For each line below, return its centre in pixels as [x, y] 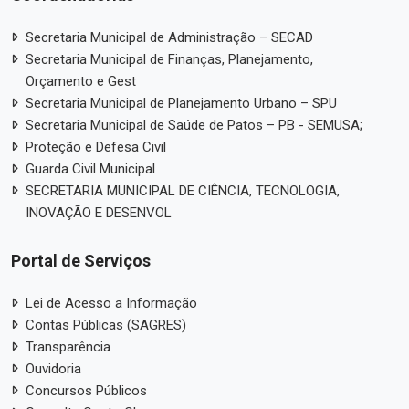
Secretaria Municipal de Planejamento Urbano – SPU [181, 103]
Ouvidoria [53, 369]
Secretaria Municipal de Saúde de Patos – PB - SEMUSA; [194, 125]
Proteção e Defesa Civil [96, 147]
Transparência [68, 347]
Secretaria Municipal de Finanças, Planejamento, [169, 59]
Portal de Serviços [81, 261]
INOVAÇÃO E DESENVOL [99, 213]
